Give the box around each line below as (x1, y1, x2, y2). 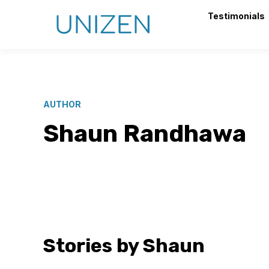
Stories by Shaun (43, 234, 205, 258)
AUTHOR (43, 99, 81, 109)
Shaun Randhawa (43, 119, 246, 148)
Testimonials (208, 11, 265, 21)
